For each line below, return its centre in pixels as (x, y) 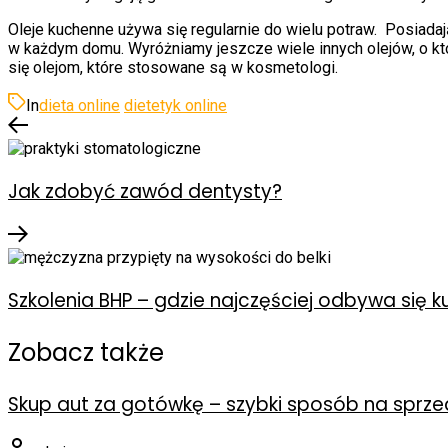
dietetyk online (175, 105)
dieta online (79, 105)
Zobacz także (86, 352)
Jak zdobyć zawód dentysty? (145, 191)
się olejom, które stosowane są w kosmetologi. (173, 67)
